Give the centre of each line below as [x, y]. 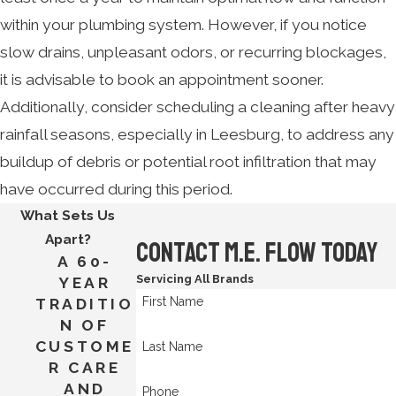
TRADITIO [85, 305]
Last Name [173, 347]
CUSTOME [84, 347]
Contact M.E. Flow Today [256, 253]
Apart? [68, 240]
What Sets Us [68, 216]
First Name [173, 302]
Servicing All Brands [194, 279]
